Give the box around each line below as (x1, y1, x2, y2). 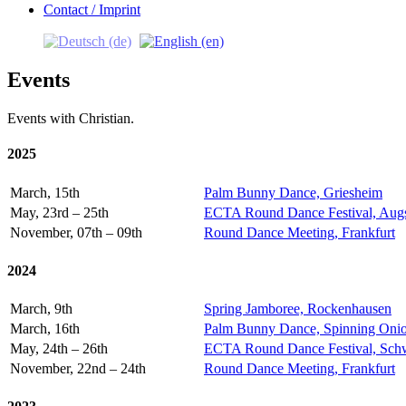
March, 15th (10, 184, 80, 200)
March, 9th (10, 301, 72, 317)
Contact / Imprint (43, 2, 140, 17)
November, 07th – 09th (10, 224, 142, 240)
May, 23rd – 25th (10, 204, 109, 220)
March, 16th (10, 321, 80, 337)
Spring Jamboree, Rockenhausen (204, 301, 391, 317)
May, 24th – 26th (10, 341, 108, 357)
